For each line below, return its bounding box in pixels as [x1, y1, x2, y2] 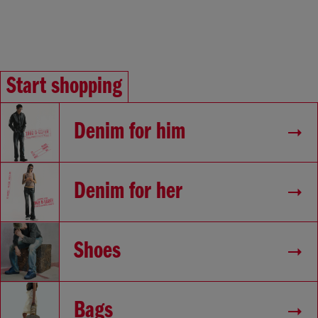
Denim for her [74, 180, 182, 204]
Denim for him [74, 120, 185, 145]
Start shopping [6, 75, 122, 99]
